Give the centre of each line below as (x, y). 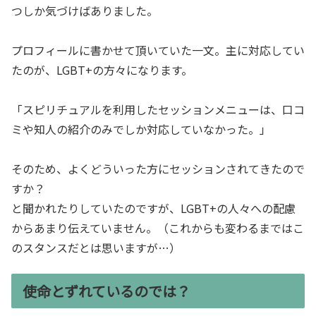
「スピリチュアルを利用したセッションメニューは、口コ (158, 110)
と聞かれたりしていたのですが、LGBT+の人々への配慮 (153, 208)
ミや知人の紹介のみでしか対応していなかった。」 (141, 129)
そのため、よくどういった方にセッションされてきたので (158, 169)
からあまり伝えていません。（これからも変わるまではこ (158, 228)
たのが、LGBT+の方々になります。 (102, 70)
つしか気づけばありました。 (85, 11)
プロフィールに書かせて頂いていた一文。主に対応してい (158, 50)
